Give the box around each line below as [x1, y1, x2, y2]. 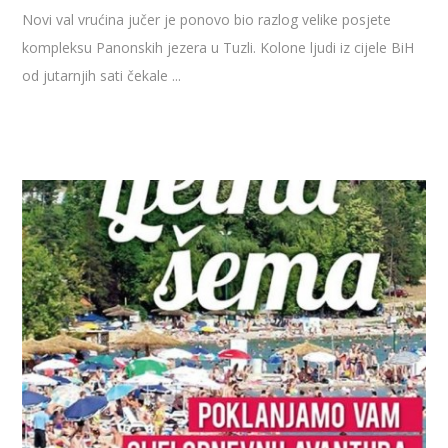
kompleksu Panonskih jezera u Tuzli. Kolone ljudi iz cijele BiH [22, 38, 415, 58]
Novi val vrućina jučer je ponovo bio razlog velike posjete [22, 10, 392, 30]
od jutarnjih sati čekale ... [22, 66, 182, 86]
